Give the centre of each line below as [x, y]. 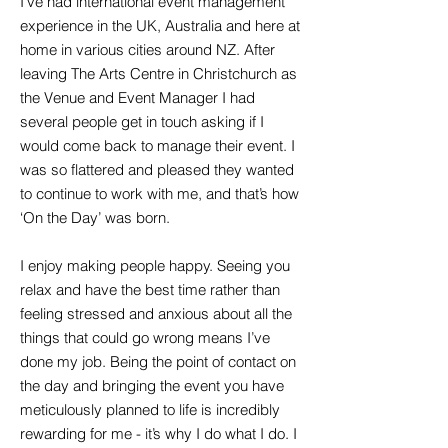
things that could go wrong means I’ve [145, 337]
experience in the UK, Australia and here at [160, 25]
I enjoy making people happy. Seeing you [155, 265]
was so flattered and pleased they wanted [157, 169]
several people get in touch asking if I [142, 121]
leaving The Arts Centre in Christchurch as [158, 73]
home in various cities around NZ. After [147, 49]
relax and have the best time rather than [150, 289]
